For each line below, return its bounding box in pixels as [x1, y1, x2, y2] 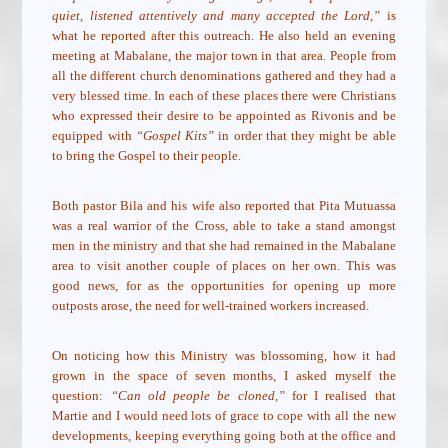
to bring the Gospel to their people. [52, 148, 242, 164]
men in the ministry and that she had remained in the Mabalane [52, 238, 396, 254]
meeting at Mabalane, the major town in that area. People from [52, 48, 396, 64]
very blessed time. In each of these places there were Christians [52, 88, 396, 104]
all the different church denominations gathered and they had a [52, 68, 396, 84]
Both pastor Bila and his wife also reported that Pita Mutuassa [52, 198, 396, 214]
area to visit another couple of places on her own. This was [52, 258, 396, 274]
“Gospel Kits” [135, 128, 215, 144]
